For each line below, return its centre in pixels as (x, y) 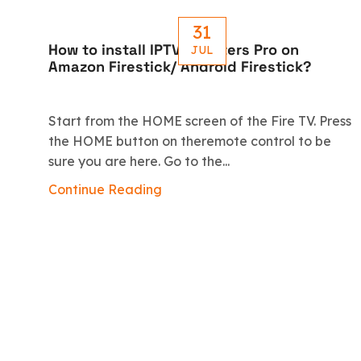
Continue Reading (105, 190)
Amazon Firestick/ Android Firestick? (180, 66)
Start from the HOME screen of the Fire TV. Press (200, 121)
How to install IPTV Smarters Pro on (174, 49)
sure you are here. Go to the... (139, 162)
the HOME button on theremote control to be (190, 141)
